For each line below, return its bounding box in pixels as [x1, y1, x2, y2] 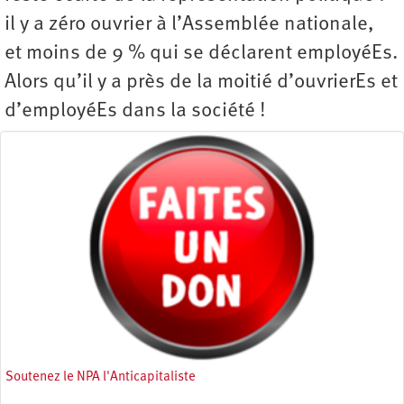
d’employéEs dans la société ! [5, 100, 266, 122]
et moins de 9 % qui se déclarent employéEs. [5, 42, 398, 64]
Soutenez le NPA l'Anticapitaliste [5, 371, 196, 385]
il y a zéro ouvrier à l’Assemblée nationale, [5, 14, 374, 35]
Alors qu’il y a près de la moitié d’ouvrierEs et [5, 71, 398, 93]
